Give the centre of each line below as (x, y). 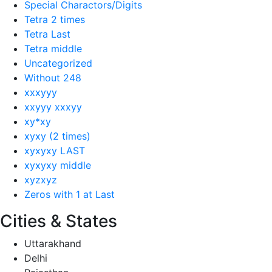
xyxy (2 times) (57, 136)
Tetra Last (47, 34)
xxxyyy (41, 92)
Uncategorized (58, 63)
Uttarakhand (53, 243)
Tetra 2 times (55, 19)
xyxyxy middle (58, 165)
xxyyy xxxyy (53, 107)
